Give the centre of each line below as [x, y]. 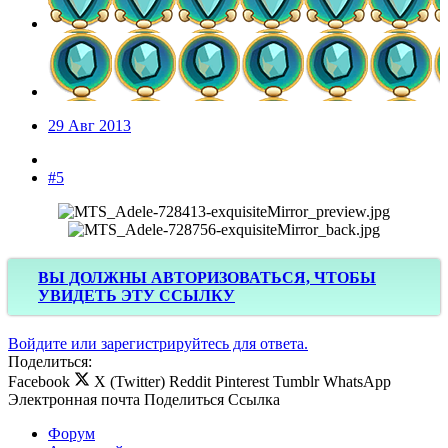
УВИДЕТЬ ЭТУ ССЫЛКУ [136, 295]
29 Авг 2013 [89, 125]
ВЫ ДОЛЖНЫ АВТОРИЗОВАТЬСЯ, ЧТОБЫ [207, 277]
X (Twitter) [129, 381]
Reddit [190, 381]
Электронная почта [74, 399]
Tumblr [296, 381]
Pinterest [242, 381]
